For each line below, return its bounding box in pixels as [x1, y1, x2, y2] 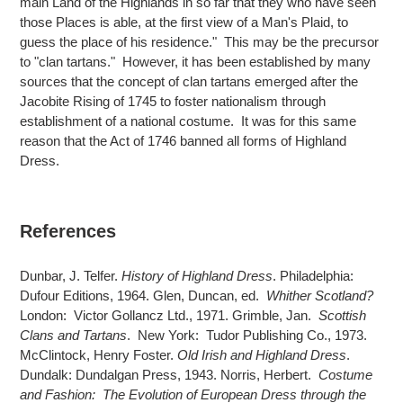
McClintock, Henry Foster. [20, 347, 177, 363]
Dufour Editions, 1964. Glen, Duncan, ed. [20, 288, 266, 304]
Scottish [318, 308, 366, 324]
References [20, 220, 116, 241]
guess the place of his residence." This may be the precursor [20, 33, 379, 49]
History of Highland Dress [121, 268, 273, 284]
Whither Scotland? [266, 288, 373, 304]
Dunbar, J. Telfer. [20, 268, 121, 284]
